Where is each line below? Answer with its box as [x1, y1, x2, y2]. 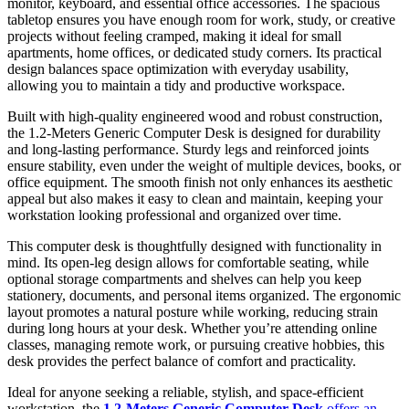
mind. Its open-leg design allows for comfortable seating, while [7, 255, 369, 271]
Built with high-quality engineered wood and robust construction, [7, 109, 383, 125]
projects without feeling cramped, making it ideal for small [7, 28, 341, 45]
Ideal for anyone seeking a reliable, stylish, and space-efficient [7, 384, 363, 401]
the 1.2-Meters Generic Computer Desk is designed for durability [7, 125, 381, 142]
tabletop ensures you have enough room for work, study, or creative [7, 12, 395, 28]
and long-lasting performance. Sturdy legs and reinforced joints [7, 142, 369, 158]
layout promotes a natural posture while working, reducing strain [7, 304, 378, 320]
